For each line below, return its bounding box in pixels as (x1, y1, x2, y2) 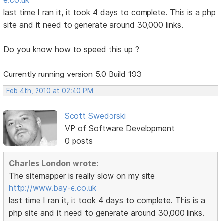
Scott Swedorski (64, 110, 126, 121)
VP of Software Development (64, 123, 175, 133)
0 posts (64, 135, 93, 146)
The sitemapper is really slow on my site (9, 170, 155, 181)
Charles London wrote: (9, 158, 99, 168)
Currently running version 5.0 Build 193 (3, 69, 142, 79)
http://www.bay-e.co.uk (9, 183, 97, 193)
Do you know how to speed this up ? (3, 44, 140, 54)
